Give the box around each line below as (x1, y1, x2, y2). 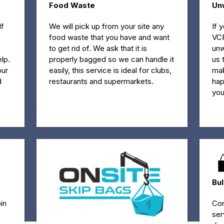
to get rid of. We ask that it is (48, 43, 147, 53)
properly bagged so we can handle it (48, 54, 174, 64)
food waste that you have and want (48, 32, 169, 42)
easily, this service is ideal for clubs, (48, 65, 171, 75)
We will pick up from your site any (48, 21, 164, 31)
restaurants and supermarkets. (48, 76, 153, 86)
